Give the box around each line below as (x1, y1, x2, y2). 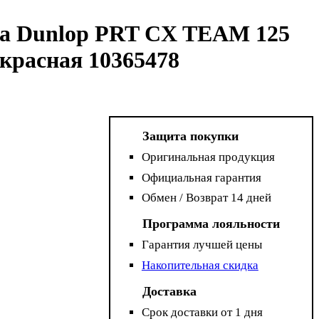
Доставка (142, 283, 197, 298)
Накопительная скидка (141, 258, 258, 272)
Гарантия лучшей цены (141, 238, 262, 252)
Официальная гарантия (141, 170, 261, 184)
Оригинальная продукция (141, 150, 275, 164)
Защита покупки (142, 129, 239, 144)
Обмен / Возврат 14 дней (141, 191, 271, 205)
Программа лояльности (142, 216, 281, 231)
